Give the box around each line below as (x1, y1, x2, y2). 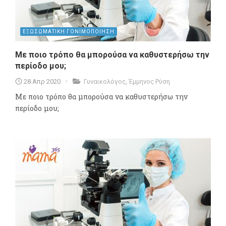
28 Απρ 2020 (24, 77, 61, 85)
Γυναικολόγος (84, 77, 126, 85)
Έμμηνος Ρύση (129, 77, 170, 85)
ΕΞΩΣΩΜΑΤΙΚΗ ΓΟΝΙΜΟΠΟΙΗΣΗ (23, 28, 115, 34)
